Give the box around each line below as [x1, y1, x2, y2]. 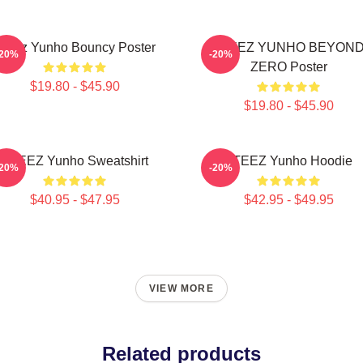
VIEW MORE [149, 283, 214, 294]
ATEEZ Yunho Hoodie [224, 154, 352, 168]
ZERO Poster [250, 60, 327, 74]
